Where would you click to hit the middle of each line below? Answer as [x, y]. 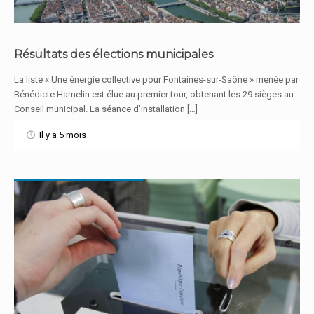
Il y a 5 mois [63, 135]
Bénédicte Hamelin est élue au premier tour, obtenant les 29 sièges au [154, 94]
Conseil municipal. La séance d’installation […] [106, 109]
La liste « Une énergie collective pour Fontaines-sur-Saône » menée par [156, 80]
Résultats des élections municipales [114, 54]
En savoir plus [157, 93]
